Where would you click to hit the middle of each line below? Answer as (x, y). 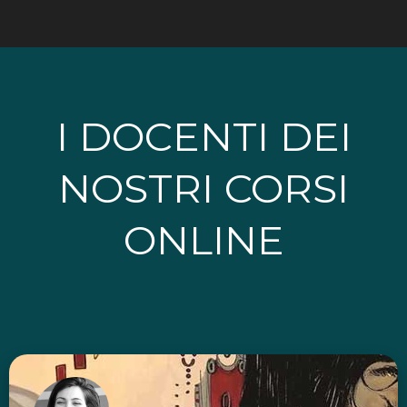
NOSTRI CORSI (203, 188)
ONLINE (203, 239)
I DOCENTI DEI (203, 136)
